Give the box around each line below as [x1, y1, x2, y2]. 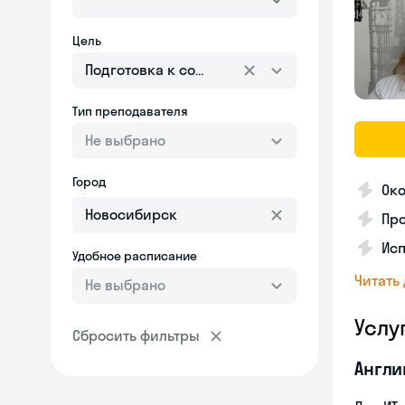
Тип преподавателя [72, 103, 188, 119]
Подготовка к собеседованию [85, 61, 290, 79]
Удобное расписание [72, 248, 197, 264]
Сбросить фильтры [72, 326, 200, 344]
